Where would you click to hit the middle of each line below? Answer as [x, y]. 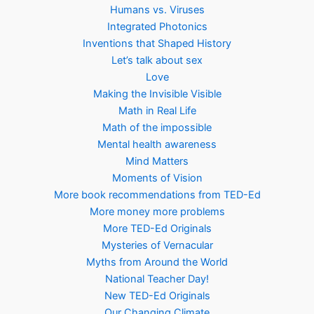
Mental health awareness [157, 145]
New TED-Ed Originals [157, 296]
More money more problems [157, 212]
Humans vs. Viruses [157, 10]
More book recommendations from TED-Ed [157, 195]
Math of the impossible [157, 128]
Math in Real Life [157, 111]
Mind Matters [157, 162]
